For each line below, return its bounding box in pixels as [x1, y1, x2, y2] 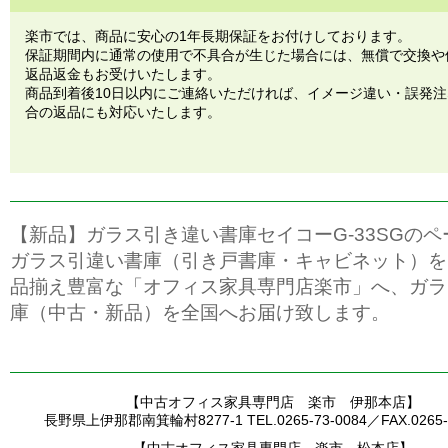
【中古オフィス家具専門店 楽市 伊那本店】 [125, 394, 420, 410]
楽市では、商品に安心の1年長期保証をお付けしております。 [25, 28, 411, 44]
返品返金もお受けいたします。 [25, 66, 221, 82]
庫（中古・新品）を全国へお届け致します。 [10, 302, 390, 323]
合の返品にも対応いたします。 [25, 104, 221, 120]
